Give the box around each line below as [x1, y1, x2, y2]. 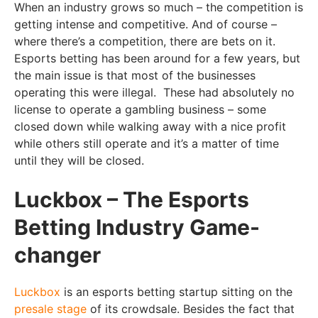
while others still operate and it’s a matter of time [14, 136, 279, 150]
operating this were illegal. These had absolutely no [14, 84, 295, 99]
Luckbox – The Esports [14, 186, 249, 212]
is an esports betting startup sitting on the [60, 284, 292, 299]
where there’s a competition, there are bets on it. [14, 33, 275, 48]
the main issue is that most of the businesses [14, 67, 256, 82]
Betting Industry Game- [14, 214, 260, 240]
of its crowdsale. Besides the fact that [87, 301, 295, 316]
